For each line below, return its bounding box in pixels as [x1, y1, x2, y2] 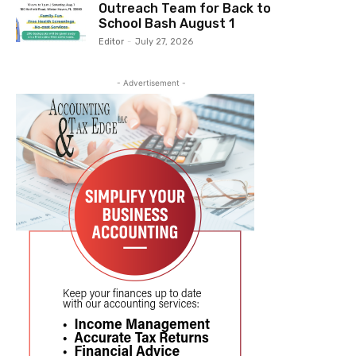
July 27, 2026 [135, 36, 194, 47]
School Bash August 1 [99, 15, 235, 31]
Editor [99, 36, 125, 47]
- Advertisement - [116, 78, 186, 88]
